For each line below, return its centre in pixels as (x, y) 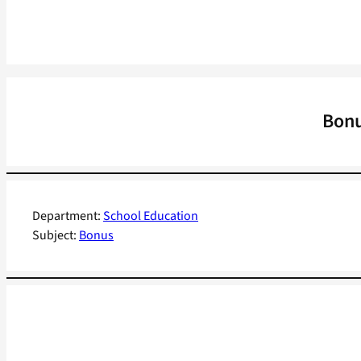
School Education (151, 216)
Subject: (56, 236)
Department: (68, 216)
